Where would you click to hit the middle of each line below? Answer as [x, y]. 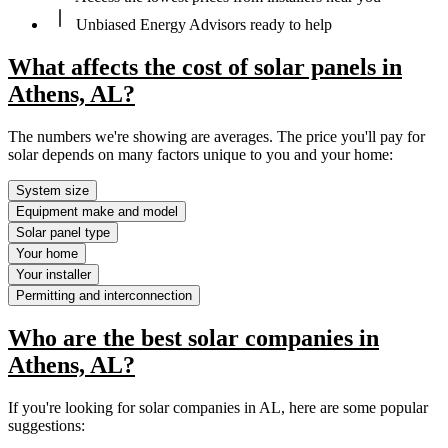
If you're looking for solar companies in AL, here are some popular [218, 408]
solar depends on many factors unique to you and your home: [200, 154]
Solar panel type [63, 232]
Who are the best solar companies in [193, 338]
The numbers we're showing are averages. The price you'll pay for [216, 136]
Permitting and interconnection [104, 295]
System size [52, 190]
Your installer [53, 274]
